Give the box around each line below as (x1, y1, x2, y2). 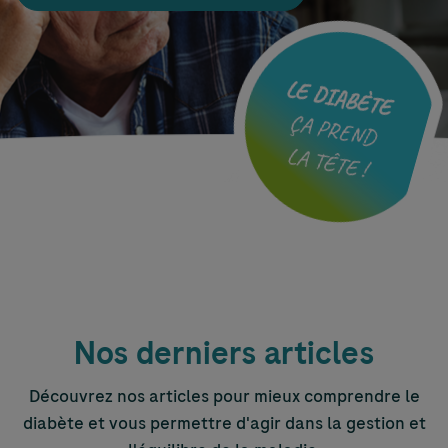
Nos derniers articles (73, 332, 375, 375)
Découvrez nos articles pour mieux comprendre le (28, 384, 420, 408)
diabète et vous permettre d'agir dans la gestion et (22, 411, 426, 435)
